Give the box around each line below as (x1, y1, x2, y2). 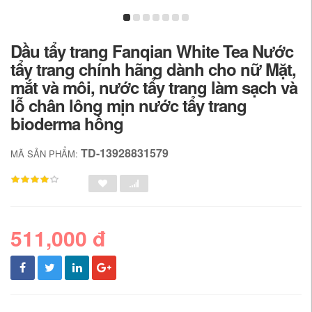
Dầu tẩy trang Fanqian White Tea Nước (10, 38, 293, 63)
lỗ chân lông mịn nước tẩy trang (10, 93, 247, 117)
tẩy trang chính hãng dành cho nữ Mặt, (10, 56, 296, 81)
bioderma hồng (10, 111, 123, 135)
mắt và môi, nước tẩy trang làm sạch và (10, 75, 297, 99)
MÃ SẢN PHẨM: (10, 146, 81, 160)
